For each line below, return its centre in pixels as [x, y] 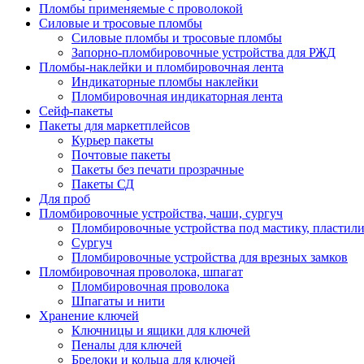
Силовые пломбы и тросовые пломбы [177, 38]
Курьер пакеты [113, 140]
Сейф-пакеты [76, 111]
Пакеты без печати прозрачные [158, 169]
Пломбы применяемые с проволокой [141, 9]
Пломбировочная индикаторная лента [177, 96]
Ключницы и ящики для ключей [161, 330]
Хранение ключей [89, 316]
